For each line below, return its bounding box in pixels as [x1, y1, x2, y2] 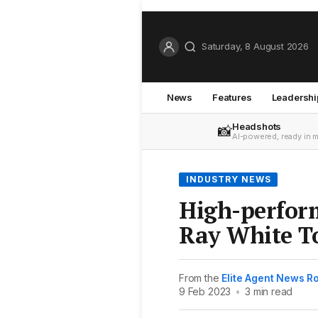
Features [212, 91, 252, 103]
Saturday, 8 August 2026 [202, 40, 309, 53]
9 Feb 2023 [179, 285, 231, 297]
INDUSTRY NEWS [186, 173, 271, 185]
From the [179, 271, 222, 284]
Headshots [231, 120, 282, 132]
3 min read [245, 285, 293, 297]
